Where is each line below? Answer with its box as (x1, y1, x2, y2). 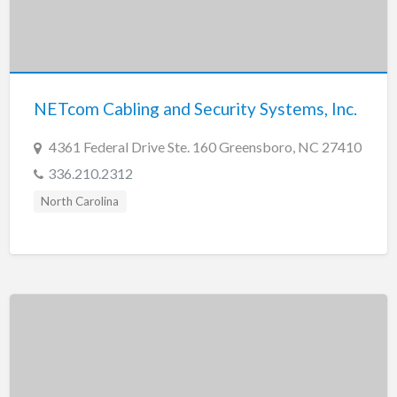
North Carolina (41, 194, 120, 209)
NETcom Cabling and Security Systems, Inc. (33, 98, 357, 120)
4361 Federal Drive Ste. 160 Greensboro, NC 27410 (48, 138, 362, 156)
